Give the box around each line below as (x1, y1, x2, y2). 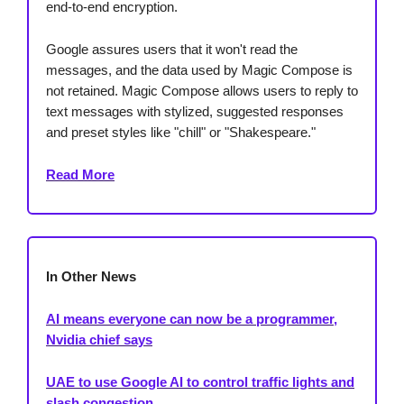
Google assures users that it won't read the (46, 41, 298, 58)
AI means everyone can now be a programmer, (46, 311, 337, 327)
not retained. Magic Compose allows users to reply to (46, 83, 358, 99)
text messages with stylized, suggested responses (46, 104, 344, 120)
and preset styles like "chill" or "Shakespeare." (46, 124, 316, 141)
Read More (46, 167, 115, 183)
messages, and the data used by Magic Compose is (46, 62, 353, 78)
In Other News (46, 269, 136, 285)
